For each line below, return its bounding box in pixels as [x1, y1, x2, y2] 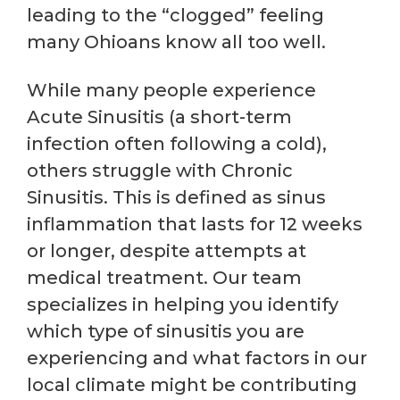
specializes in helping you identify [27, 293, 338, 315]
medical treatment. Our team [27, 266, 302, 288]
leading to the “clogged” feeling [27, 4, 324, 26]
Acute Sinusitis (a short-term [27, 105, 292, 128]
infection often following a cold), [27, 132, 327, 154]
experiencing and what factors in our [27, 346, 367, 369]
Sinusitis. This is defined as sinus [27, 186, 326, 208]
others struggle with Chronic [27, 159, 293, 181]
